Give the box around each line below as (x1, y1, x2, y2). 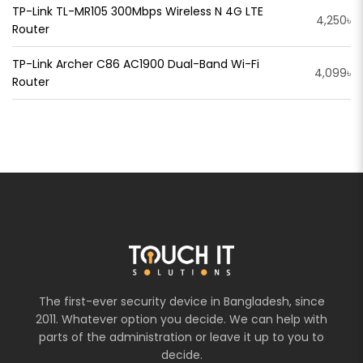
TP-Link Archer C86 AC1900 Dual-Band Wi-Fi (12, 56, 259, 73)
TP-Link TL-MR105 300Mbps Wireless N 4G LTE (12, 3, 263, 20)
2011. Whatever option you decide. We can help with (36, 310, 327, 327)
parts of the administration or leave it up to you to (39, 328, 324, 345)
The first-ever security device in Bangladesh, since (38, 293, 325, 310)
